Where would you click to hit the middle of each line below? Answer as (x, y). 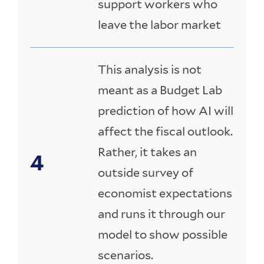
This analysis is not (150, 69)
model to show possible (163, 234)
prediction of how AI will (166, 110)
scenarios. (126, 255)
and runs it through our (162, 214)
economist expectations (165, 193)
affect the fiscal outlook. (166, 131)
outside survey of (146, 172)
